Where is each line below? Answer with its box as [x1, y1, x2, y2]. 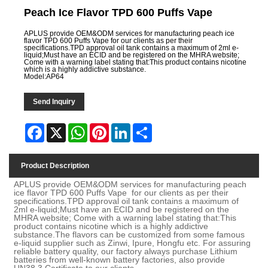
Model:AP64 [24, 72, 65, 81]
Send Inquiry [33, 98, 76, 106]
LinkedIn [130, 124, 159, 133]
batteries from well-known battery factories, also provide [14, 254, 226, 264]
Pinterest [109, 124, 138, 133]
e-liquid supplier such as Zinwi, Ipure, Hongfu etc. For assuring [14, 237, 251, 248]
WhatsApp [87, 124, 121, 133]
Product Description [21, 161, 89, 170]
